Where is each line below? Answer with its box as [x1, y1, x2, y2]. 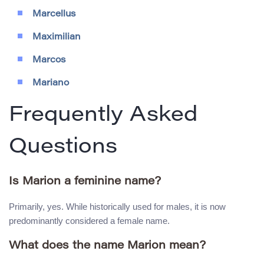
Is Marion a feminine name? [9, 176, 161, 188]
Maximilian [32, 33, 81, 42]
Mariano [32, 79, 69, 88]
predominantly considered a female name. [9, 215, 170, 226]
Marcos [32, 56, 65, 65]
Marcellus [32, 10, 75, 19]
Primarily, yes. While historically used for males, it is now [9, 201, 226, 212]
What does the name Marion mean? [9, 240, 206, 252]
